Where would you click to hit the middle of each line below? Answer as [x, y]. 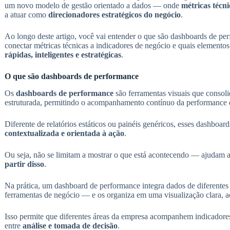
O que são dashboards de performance [71, 76]
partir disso [24, 164]
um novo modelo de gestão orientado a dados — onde [93, 6]
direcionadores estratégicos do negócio [114, 15]
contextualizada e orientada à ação [64, 133]
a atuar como [26, 15]
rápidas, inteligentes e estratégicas [63, 55]
